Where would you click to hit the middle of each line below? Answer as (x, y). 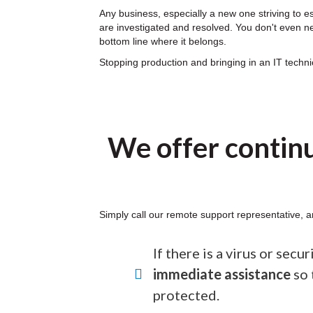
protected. (186, 295)
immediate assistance (222, 274)
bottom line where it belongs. (163, 41)
